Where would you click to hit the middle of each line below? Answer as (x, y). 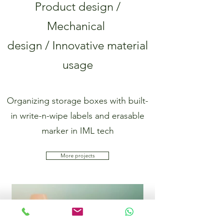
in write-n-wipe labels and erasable (77, 116)
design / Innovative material (77, 45)
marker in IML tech (77, 131)
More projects (77, 155)
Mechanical (77, 26)
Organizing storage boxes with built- (77, 101)
